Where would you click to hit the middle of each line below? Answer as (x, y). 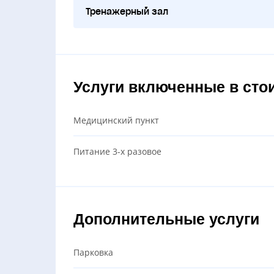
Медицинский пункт (116, 120)
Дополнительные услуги (166, 219)
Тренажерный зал (127, 11)
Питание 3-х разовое (117, 151)
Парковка (93, 253)
